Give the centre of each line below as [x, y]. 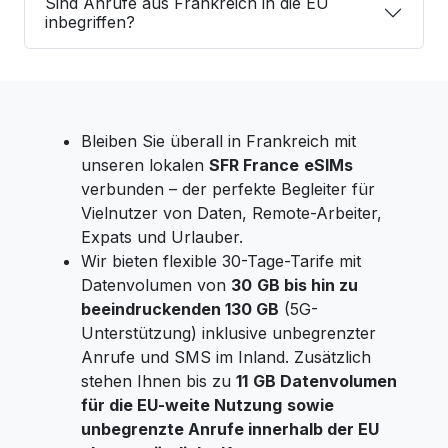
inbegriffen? [90, 22]
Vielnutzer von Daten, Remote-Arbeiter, [231, 213]
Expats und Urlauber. [162, 237]
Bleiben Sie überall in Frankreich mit [218, 141]
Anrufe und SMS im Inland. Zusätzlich [226, 357]
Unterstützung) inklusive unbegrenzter [228, 333]
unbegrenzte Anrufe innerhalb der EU [230, 429]
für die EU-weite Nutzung [181, 405]
